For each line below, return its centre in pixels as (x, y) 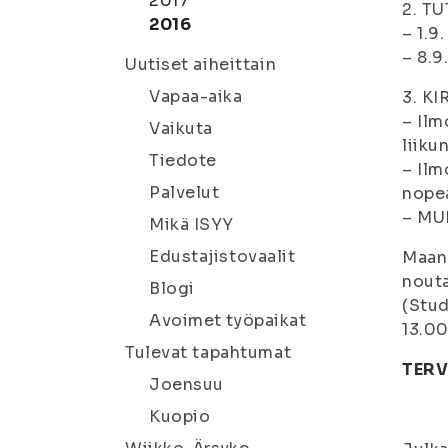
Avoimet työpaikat (228, 320)
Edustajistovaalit (222, 256)
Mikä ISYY (192, 224)
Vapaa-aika (196, 96)
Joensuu (186, 384)
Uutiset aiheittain (201, 64)
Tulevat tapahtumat (208, 352)
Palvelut (184, 192)
